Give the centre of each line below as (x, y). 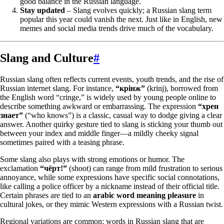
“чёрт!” (53, 168)
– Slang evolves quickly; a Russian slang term (138, 10)
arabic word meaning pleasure (144, 195)
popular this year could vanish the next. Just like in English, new (121, 19)
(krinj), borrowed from (181, 88)
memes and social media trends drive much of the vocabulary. (117, 28)
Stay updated (42, 10)
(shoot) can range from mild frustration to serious (145, 168)
